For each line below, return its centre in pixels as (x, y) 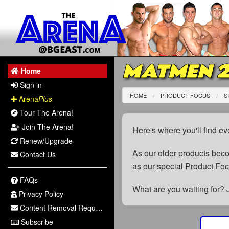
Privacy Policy (40, 193)
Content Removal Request (57, 208)
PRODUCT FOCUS (186, 95)
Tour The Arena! (46, 113)
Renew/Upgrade (45, 141)
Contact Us (37, 155)
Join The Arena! (47, 127)
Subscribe (36, 222)
